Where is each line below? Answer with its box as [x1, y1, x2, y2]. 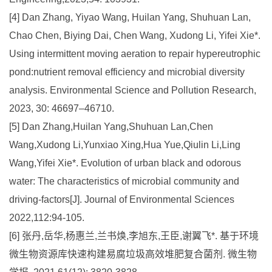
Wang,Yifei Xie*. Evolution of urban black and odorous [9, 157, 241, 168]
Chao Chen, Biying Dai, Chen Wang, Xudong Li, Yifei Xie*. [9, 30, 260, 41]
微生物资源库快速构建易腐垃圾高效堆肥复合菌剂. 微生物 [9, 248, 257, 259]
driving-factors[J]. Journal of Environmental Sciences [9, 194, 234, 205]
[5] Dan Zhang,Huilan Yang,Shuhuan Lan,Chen [9, 121, 213, 132]
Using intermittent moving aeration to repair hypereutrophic [9, 48, 260, 59]
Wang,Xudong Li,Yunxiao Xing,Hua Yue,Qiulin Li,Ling [9, 139, 240, 150]
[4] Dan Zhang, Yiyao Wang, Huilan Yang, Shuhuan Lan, [9, 12, 251, 22]
